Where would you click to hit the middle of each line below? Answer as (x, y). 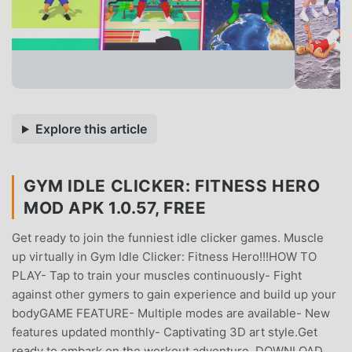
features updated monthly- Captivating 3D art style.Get (165, 332)
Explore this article (91, 128)
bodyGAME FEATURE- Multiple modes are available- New (171, 313)
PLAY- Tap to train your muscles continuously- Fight (157, 275)
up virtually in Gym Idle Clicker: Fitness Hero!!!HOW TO (164, 256)
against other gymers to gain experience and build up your (174, 294)
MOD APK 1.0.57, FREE (115, 207)
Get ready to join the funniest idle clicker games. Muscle (168, 237)
